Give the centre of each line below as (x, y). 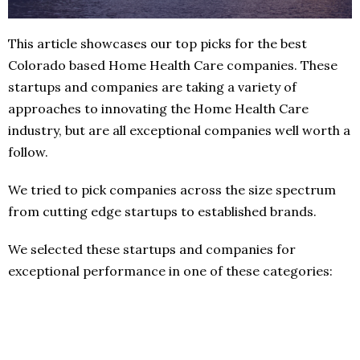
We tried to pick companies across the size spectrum (172, 189)
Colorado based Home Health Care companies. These (173, 65)
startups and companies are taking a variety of (152, 86)
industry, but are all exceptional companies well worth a (179, 130)
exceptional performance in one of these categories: (170, 270)
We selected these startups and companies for (152, 249)
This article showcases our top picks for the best (157, 43)
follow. (28, 151)
